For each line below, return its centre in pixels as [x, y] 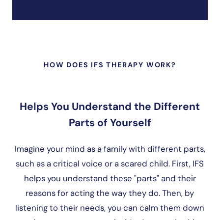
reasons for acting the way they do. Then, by [110, 193]
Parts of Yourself [110, 123]
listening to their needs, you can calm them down [110, 208]
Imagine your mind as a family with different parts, [110, 149]
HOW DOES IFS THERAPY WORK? [110, 65]
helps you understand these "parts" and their [110, 179]
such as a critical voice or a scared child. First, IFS [110, 164]
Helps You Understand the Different [110, 106]
